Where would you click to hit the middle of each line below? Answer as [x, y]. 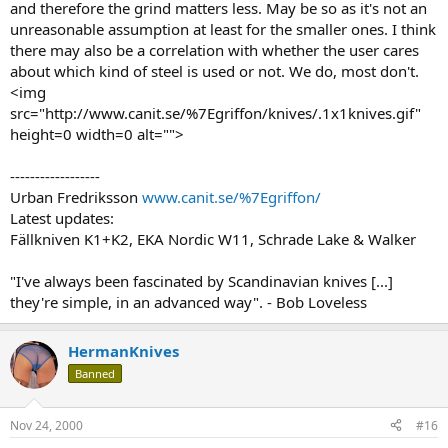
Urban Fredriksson [76, 197]
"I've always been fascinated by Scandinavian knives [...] [201, 281]
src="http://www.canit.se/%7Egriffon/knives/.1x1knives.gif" [215, 113]
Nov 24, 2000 [46, 425]
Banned [95, 374]
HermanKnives [123, 351]
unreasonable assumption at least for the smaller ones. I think [223, 29]
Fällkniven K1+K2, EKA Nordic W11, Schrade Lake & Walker [213, 239]
